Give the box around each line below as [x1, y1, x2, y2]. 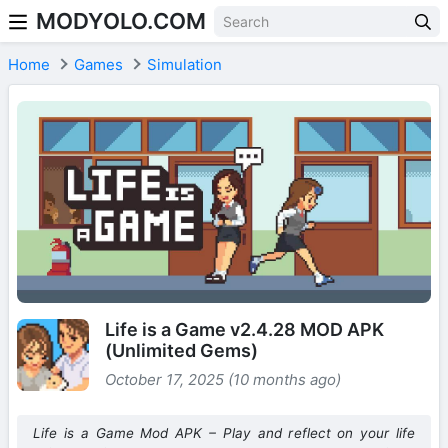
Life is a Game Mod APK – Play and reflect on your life [33, 425, 415, 442]
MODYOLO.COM [36, 8, 206, 34]
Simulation [147, 55, 222, 74]
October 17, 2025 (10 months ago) [105, 370, 341, 390]
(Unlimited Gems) [105, 340, 258, 362]
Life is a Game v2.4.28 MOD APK [105, 319, 384, 341]
